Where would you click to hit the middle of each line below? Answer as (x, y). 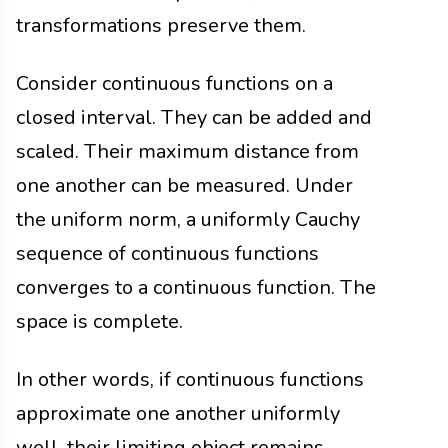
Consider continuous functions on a (174, 84)
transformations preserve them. (161, 26)
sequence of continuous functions (167, 254)
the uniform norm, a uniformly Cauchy (188, 220)
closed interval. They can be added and (194, 118)
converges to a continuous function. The (196, 288)
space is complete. (99, 322)
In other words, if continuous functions (190, 380)
